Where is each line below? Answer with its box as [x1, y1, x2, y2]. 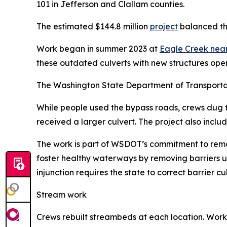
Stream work [36, 190, 87, 200]
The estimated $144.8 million [36, 21, 150, 31]
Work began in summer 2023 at [36, 44, 160, 54]
